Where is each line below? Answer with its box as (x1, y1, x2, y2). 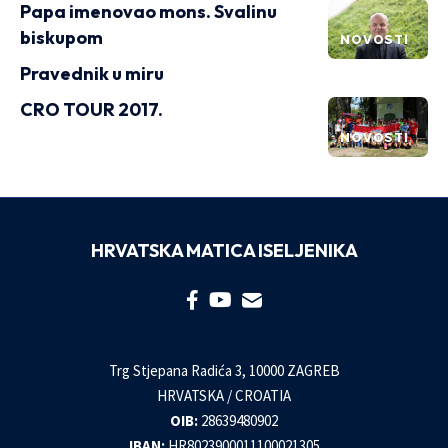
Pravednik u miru (20, 62, 164, 85)
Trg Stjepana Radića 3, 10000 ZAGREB (108, 361, 340, 380)
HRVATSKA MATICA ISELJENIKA (90, 239, 358, 262)
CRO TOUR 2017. (20, 98, 163, 121)
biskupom (20, 26, 103, 49)
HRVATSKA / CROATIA (157, 386, 291, 405)
